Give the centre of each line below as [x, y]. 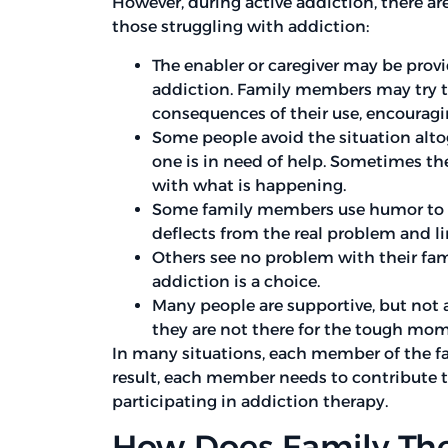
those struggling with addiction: [240, 27]
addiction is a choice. [236, 281]
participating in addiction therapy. [250, 401]
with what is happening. [249, 185]
